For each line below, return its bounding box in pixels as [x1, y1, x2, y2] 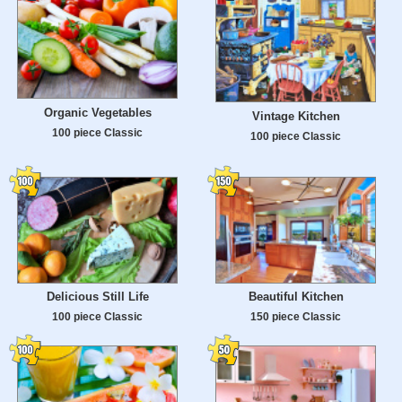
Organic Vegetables [43, 105, 152, 119]
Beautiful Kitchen [248, 290, 344, 304]
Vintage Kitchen [251, 109, 340, 123]
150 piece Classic [250, 310, 341, 323]
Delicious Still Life [46, 290, 149, 304]
